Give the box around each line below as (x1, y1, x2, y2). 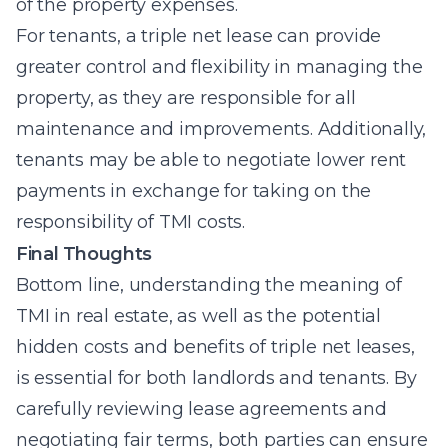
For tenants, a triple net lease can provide (16, 25, 382, 47)
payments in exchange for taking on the (16, 180, 372, 202)
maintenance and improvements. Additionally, (16, 118, 427, 140)
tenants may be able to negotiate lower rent (16, 149, 407, 171)
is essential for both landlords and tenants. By (16, 367, 417, 389)
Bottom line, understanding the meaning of (16, 274, 402, 296)
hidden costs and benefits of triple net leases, (16, 336, 415, 358)
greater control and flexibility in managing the (16, 56, 423, 78)
